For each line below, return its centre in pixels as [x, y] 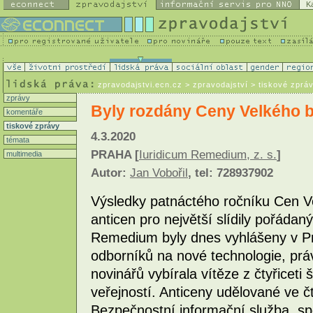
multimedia [23, 154]
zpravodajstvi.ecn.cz [140, 85]
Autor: [110, 173]
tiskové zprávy [32, 126]
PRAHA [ [115, 155]
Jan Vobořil [159, 173]
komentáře [23, 112]
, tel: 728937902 [231, 173]
